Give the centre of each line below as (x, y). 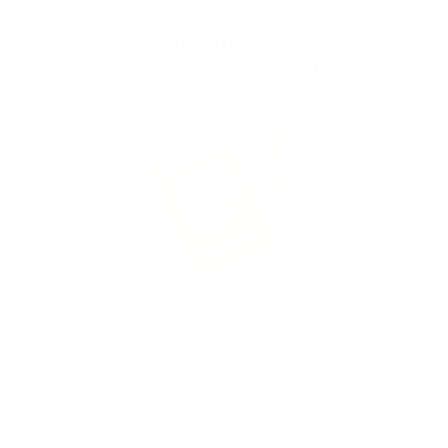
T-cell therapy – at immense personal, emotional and (224, 348)
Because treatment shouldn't (224, 41)
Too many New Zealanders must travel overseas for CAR (224, 328)
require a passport (224, 67)
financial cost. (224, 368)
